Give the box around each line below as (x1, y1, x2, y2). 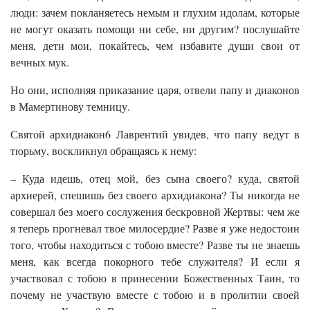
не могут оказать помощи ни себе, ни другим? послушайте (10, 21, 300, 37)
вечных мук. (10, 55, 69, 70)
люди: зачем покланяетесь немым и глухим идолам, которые (10, 5, 300, 20)
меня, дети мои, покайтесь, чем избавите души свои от (10, 38, 300, 53)
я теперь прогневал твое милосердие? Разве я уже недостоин (10, 221, 300, 236)
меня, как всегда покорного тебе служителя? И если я (10, 254, 300, 269)
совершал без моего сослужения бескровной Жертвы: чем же (10, 204, 300, 219)
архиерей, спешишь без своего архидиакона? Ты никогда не (10, 188, 300, 203)
